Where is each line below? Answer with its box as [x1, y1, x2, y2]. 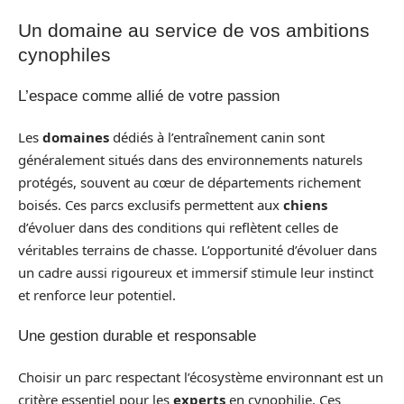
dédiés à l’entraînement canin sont [109, 127, 325, 146]
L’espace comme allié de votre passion [18, 87, 280, 106]
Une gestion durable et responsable [18, 327, 256, 345]
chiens [283, 195, 327, 214]
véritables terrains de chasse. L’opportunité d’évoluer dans [18, 240, 377, 259]
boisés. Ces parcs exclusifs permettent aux [18, 195, 283, 214]
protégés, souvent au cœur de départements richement [18, 172, 361, 191]
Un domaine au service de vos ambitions [18, 19, 370, 41]
